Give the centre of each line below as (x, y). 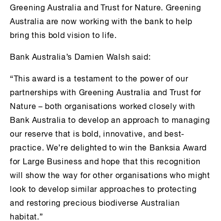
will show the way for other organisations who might (110, 176)
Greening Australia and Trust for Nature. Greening (106, 9)
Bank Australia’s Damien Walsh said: (80, 58)
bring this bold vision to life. (63, 36)
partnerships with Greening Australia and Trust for (106, 93)
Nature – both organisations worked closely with (103, 107)
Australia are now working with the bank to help (101, 22)
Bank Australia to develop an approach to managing (110, 121)
